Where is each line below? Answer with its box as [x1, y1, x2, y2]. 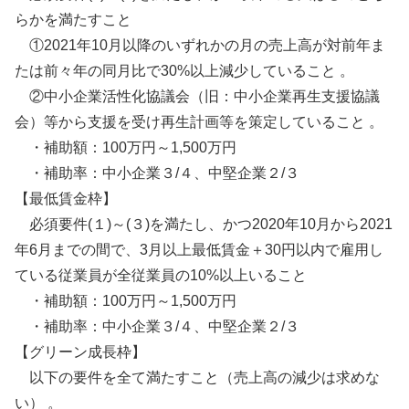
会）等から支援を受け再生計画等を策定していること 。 [15, 114, 383, 131]
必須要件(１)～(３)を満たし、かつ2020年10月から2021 [15, 216, 393, 233]
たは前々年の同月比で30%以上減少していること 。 [15, 63, 354, 79]
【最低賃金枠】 [15, 191, 117, 207]
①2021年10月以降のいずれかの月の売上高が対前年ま [15, 37, 385, 54]
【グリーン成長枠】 [15, 344, 146, 361]
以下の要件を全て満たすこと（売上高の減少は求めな [15, 370, 380, 386]
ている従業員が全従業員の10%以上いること [15, 267, 307, 284]
